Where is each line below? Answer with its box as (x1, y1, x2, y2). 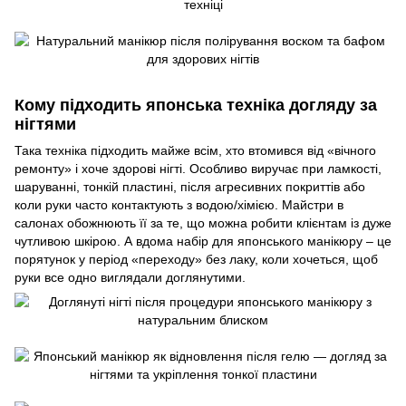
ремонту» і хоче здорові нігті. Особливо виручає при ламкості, (14, 161, 382, 177)
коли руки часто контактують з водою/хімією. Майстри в (14, 198, 343, 213)
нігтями (14, 114, 76, 133)
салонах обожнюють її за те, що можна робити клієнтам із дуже (14, 216, 391, 231)
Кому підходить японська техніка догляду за (14, 95, 377, 114)
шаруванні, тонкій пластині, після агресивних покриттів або (14, 179, 365, 195)
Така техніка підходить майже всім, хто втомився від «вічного (14, 143, 376, 159)
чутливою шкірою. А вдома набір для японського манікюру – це (14, 234, 391, 249)
